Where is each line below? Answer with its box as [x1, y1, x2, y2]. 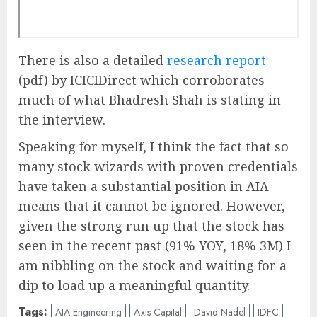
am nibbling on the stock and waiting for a [18, 257, 287, 275]
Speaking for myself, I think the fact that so [18, 138, 289, 156]
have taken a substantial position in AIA [18, 178, 269, 195]
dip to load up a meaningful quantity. [18, 277, 250, 294]
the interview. [18, 111, 105, 129]
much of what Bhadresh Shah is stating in [18, 91, 281, 109]
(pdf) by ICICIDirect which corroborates [18, 71, 265, 89]
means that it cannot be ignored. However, [18, 197, 285, 215]
